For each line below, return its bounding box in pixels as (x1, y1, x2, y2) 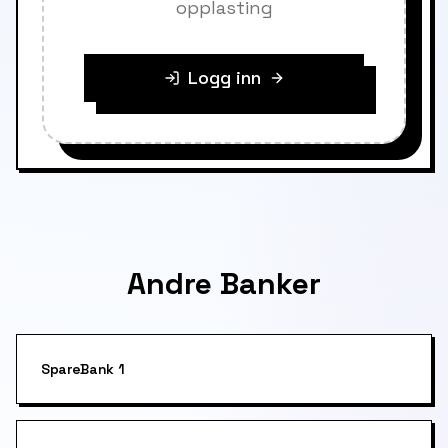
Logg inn (187, 66, 261, 89)
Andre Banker (127, 264, 321, 303)
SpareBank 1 (41, 360, 125, 378)
